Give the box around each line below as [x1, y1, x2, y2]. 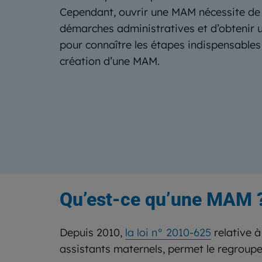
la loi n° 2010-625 [125, 226, 211, 240]
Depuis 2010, [60, 226, 125, 240]
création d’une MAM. [60, 54, 160, 68]
